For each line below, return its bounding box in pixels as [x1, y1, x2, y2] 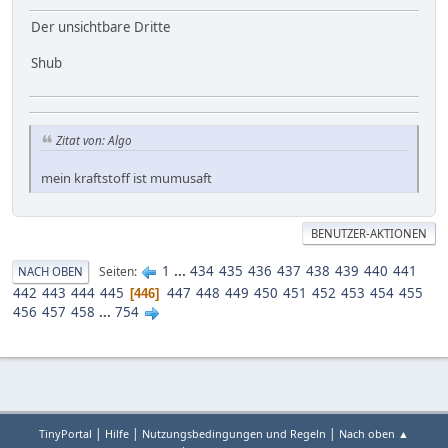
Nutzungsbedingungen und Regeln [142, 426, 326, 442]
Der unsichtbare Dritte [31, 17, 171, 36]
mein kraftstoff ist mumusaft [41, 168, 212, 187]
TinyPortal [39, 426, 92, 442]
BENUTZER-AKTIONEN [311, 225, 428, 241]
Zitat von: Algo [56, 131, 132, 148]
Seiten [99, 263, 134, 281]
